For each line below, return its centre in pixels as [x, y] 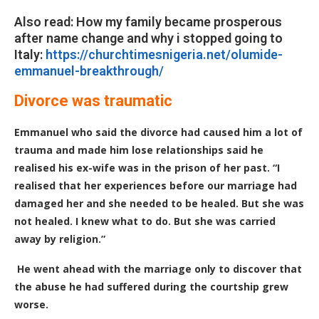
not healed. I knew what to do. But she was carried [145, 221]
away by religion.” [60, 239]
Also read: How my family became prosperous [148, 22]
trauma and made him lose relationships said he [139, 150]
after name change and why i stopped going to [148, 38]
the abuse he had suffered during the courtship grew [153, 287]
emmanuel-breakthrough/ [89, 71]
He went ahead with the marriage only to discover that [159, 269]
